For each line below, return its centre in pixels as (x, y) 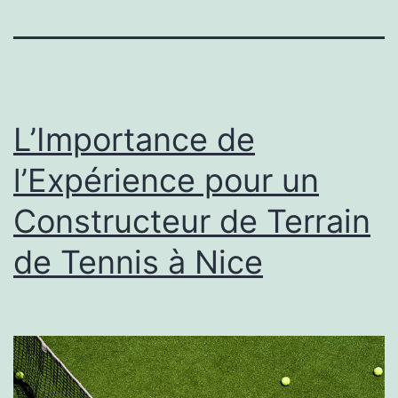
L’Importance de (134, 139)
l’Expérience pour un (166, 180)
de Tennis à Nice (138, 262)
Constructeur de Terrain (192, 221)
